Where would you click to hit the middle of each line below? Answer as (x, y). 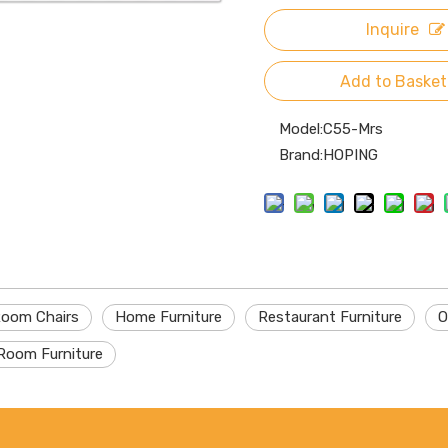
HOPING (350, 155)
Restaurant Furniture (330, 317)
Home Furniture (168, 317)
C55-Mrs (353, 129)
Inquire (392, 29)
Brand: (301, 155)
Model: (301, 129)
